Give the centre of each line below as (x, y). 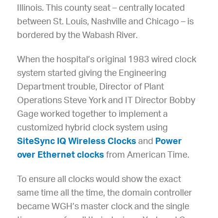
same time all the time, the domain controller (105, 193)
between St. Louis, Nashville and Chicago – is (105, 22)
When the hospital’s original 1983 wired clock (107, 60)
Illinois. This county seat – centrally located (101, 8)
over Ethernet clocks (61, 155)
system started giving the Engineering (92, 73)
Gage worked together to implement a (92, 114)
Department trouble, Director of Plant (91, 87)
